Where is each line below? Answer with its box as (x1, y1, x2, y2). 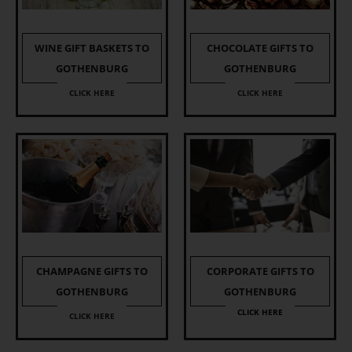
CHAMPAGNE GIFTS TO (36, 264, 148, 279)
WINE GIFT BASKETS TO (35, 41, 149, 56)
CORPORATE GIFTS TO (206, 264, 314, 279)
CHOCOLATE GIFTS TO (207, 41, 313, 56)
